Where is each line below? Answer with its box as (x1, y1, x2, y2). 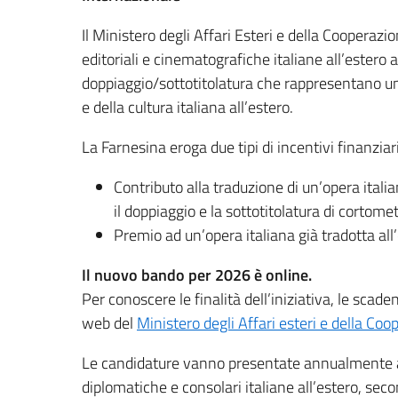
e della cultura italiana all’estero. (82, 95, 293, 119)
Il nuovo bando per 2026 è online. (82, 263, 312, 287)
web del (82, 311, 137, 335)
